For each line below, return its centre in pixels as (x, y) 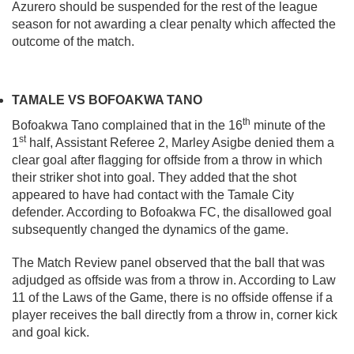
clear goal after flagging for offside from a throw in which (167, 160)
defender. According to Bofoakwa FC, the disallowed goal (172, 213)
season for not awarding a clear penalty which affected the (174, 24)
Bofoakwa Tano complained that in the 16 (127, 126)
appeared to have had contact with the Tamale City (153, 195)
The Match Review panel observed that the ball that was (168, 263)
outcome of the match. (73, 42)
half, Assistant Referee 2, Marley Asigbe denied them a (180, 143)
